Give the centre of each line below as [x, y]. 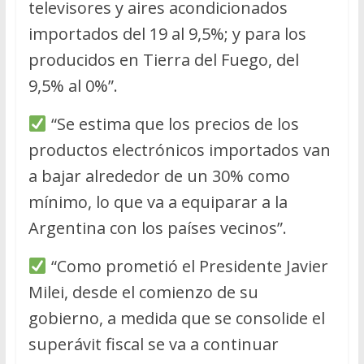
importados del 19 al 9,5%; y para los [167, 33]
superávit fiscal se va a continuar [153, 344]
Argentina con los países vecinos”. [157, 227]
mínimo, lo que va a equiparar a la [158, 201]
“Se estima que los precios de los [173, 123]
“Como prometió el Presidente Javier [187, 266]
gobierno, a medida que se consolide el [176, 318]
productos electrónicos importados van [179, 149]
